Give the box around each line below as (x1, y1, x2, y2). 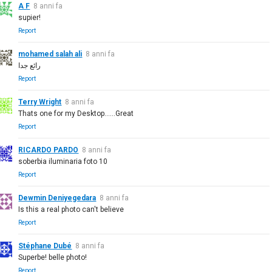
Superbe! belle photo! (18, 253, 87, 262)
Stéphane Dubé (18, 241, 72, 250)
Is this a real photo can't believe (18, 205, 124, 214)
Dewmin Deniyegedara (18, 193, 97, 202)
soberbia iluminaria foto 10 (18, 157, 108, 166)
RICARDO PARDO (18, 145, 79, 154)
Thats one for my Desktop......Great (18, 109, 134, 118)
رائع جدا (18, 61, 41, 70)
